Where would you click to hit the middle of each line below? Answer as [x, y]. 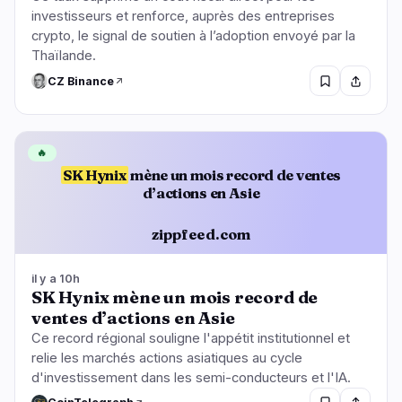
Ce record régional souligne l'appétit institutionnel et [191, 338]
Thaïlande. [64, 56]
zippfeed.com [201, 235]
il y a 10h [56, 278]
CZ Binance [81, 81]
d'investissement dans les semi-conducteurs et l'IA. [191, 377]
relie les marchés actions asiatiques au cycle [167, 358]
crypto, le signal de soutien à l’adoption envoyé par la [193, 36]
